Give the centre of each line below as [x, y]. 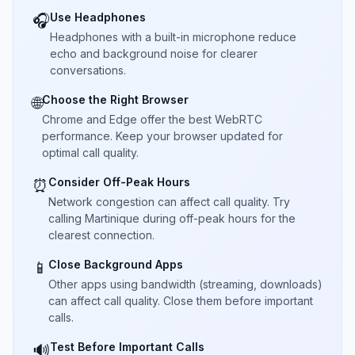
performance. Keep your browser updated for [162, 136]
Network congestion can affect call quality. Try [169, 202]
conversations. [88, 70]
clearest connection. [101, 235]
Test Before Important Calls [127, 347]
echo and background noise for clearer [154, 53]
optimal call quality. [90, 153]
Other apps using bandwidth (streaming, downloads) [185, 284]
